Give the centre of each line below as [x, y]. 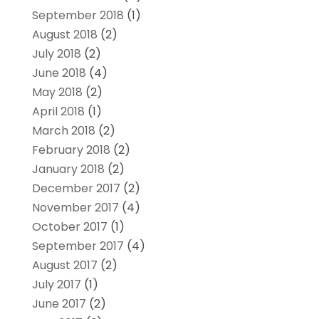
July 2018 [56, 54]
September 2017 [78, 246]
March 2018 [63, 131]
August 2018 [64, 35]
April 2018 [58, 112]
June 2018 [59, 73]
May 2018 [57, 93]
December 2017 [76, 189]
